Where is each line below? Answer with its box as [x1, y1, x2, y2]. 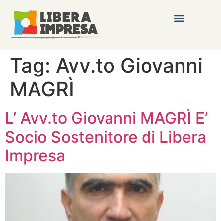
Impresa [5, 146, 65, 166]
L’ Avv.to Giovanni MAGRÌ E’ [5, 109, 208, 128]
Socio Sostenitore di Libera [5, 127, 206, 147]
